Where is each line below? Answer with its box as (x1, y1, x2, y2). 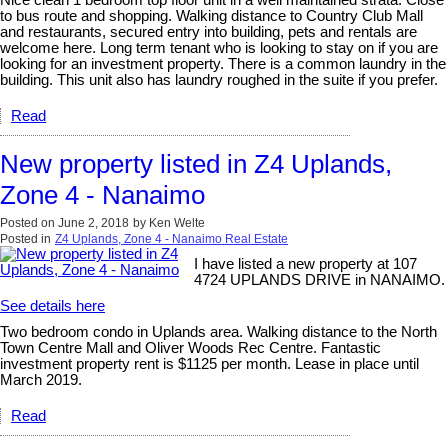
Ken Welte (149, 216, 205, 231)
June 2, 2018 (58, 216, 129, 231)
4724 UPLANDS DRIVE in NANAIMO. (194, 272, 446, 289)
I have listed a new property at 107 (194, 256, 418, 273)
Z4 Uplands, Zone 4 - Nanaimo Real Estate (55, 232, 288, 247)
